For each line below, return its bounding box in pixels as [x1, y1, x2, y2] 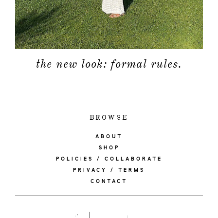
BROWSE [89, 113, 129, 122]
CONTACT [91, 179, 127, 185]
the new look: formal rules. [36, 56, 182, 72]
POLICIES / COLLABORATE [55, 156, 163, 163]
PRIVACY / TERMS [73, 167, 145, 174]
